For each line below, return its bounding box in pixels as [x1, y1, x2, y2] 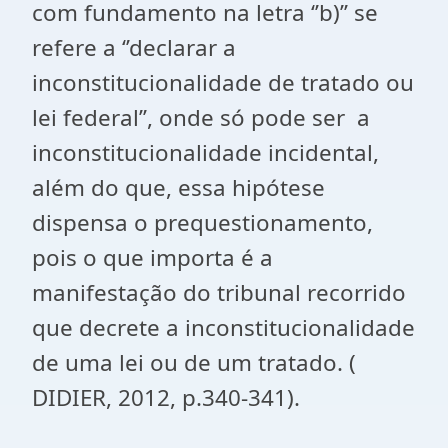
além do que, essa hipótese [32, 172, 325, 203]
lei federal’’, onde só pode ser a [32, 102, 370, 133]
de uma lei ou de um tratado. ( [32, 347, 356, 378]
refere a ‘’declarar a [32, 32, 236, 63]
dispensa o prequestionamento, [32, 207, 373, 238]
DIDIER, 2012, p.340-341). [32, 382, 300, 413]
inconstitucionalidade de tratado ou [32, 67, 414, 98]
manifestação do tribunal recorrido [32, 277, 406, 308]
